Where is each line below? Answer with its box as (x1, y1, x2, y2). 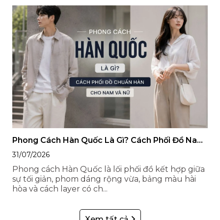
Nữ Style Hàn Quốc (12, 145, 88, 154)
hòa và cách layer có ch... (12, 184, 108, 193)
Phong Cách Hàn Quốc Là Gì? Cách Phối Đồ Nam (12, 136, 205, 145)
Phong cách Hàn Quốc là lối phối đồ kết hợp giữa (12, 165, 205, 174)
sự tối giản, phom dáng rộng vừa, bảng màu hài (12, 174, 196, 184)
